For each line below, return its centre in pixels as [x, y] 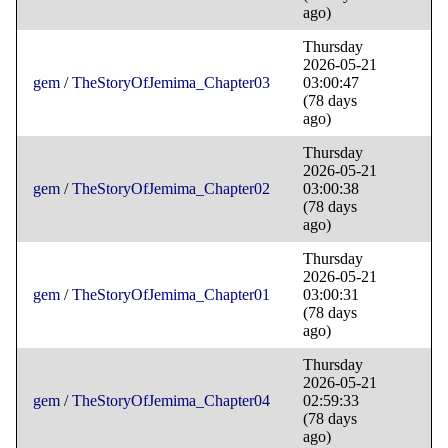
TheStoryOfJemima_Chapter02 [171, 189]
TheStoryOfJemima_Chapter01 [171, 295]
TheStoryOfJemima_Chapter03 [171, 83]
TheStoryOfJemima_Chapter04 [171, 401]
